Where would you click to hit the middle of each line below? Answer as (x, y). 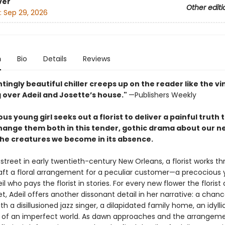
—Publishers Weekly (162, 95)
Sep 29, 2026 (25, 13)
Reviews (96, 59)
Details (55, 59)
